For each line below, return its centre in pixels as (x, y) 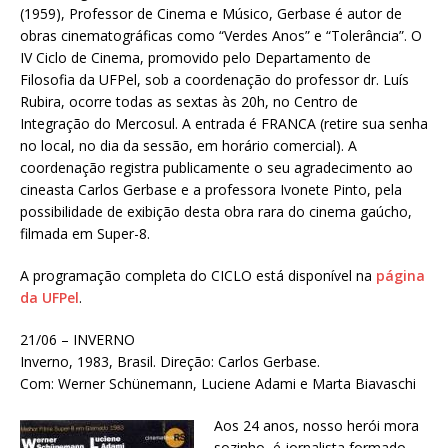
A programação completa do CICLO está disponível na (198, 275)
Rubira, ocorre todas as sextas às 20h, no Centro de (189, 101)
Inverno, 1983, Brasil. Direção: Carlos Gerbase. (170, 361)
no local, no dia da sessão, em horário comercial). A (188, 145)
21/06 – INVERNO (77, 339)
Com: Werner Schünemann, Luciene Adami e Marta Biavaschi (218, 383)
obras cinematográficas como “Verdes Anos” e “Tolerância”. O (221, 35)
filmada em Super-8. (85, 233)
